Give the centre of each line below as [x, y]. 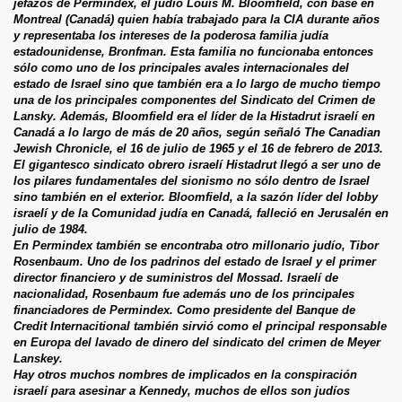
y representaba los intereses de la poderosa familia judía [171, 35]
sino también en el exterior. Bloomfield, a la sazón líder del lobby [196, 197]
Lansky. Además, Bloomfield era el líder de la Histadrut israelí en [194, 116]
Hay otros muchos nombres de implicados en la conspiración [185, 374]
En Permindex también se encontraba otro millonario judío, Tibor [196, 245]
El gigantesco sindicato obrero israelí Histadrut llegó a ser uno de [197, 164]
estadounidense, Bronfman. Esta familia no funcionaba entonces [193, 51]
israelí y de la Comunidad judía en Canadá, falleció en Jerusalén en [201, 213]
